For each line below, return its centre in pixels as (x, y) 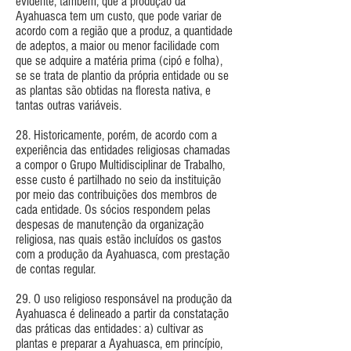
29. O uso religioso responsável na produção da (124, 299)
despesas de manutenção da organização (110, 224)
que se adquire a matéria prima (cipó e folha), (119, 60)
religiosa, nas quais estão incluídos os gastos (119, 239)
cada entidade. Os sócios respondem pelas (113, 209)
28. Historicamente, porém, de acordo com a (116, 135)
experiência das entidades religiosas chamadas (123, 150)
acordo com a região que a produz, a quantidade (124, 31)
